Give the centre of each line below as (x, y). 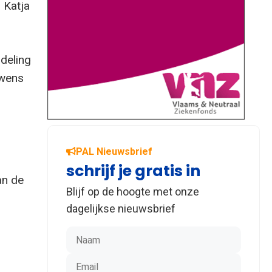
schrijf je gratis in (133, 171)
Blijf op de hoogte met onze (133, 191)
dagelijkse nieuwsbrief (121, 208)
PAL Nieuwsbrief (114, 151)
